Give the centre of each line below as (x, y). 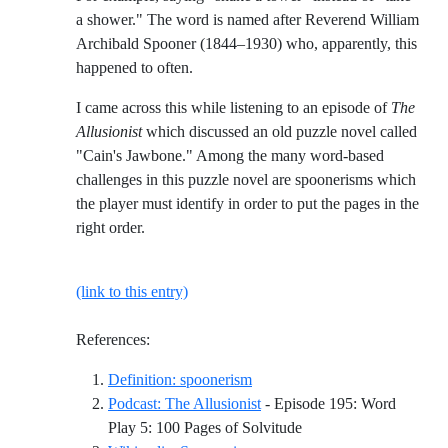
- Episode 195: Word (328, 404)
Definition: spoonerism (180, 380)
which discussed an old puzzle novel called (279, 132)
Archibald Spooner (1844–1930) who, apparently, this (246, 44)
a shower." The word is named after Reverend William (247, 20)
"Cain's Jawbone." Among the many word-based (230, 156)
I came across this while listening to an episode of (233, 108)
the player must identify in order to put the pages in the (247, 204)
